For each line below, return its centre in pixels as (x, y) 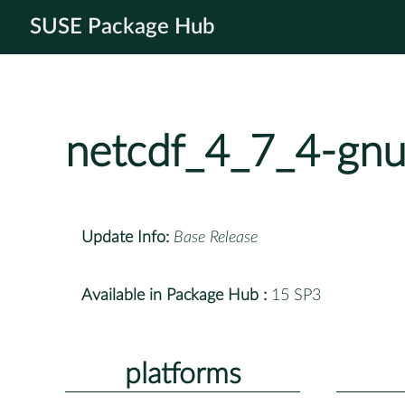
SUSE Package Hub (122, 27)
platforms (183, 374)
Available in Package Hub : (174, 295)
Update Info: (125, 237)
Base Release (216, 237)
